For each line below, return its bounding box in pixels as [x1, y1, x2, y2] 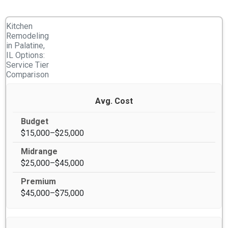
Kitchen [6, 21, 33, 31]
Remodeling [6, 31, 49, 41]
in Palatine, [6, 40, 45, 50]
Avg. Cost [95, 96, 133, 106]
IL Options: [6, 50, 45, 60]
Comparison [6, 69, 49, 79]
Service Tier [6, 60, 49, 70]
